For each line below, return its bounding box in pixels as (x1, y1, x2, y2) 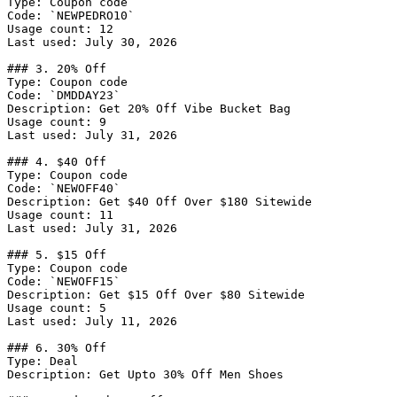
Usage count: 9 (7, 115, 106, 128)
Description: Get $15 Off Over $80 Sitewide (7, 288, 305, 301)
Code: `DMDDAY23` (7, 89, 121, 102)
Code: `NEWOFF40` (7, 182, 121, 195)
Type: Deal (7, 354, 78, 368)
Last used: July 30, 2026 (7, 35, 177, 49)
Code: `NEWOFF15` (7, 275, 121, 288)
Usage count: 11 (7, 208, 113, 222)
